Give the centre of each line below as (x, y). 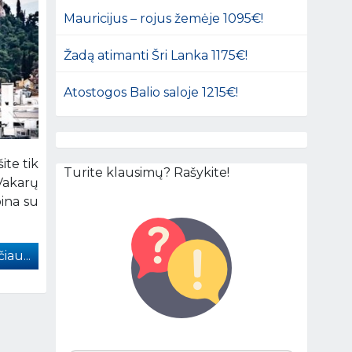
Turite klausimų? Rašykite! (147, 172)
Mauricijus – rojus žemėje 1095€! (164, 18)
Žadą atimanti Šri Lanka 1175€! (156, 55)
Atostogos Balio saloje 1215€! (151, 92)
